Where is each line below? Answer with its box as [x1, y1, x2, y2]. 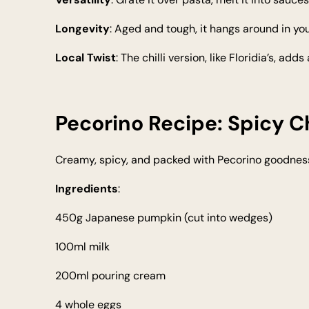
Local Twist [55, 50, 116, 65]
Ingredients [55, 181, 118, 196]
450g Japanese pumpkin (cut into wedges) [55, 210, 272, 225]
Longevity [55, 21, 110, 36]
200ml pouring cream [55, 268, 166, 283]
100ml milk [55, 239, 110, 254]
